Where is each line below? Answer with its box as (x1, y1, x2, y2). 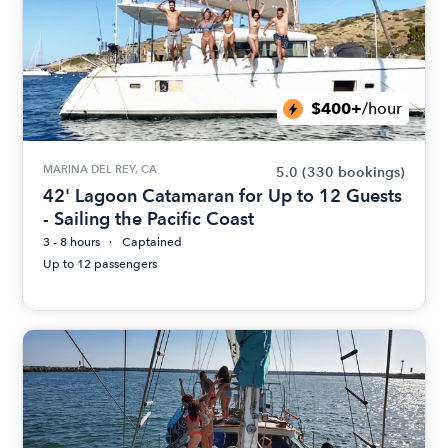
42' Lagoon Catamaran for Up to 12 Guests (43, 185, 403, 206)
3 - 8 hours (43, 235, 101, 249)
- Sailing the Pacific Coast (43, 208, 255, 229)
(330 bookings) (301, 164, 405, 181)
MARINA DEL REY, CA (43, 162, 158, 176)
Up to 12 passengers (43, 257, 158, 271)
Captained (122, 235, 183, 249)
